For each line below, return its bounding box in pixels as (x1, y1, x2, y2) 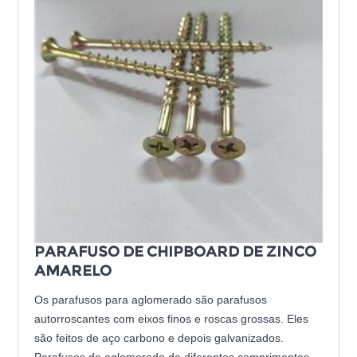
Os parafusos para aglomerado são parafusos (34, 293, 268, 307)
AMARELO (34, 262, 112, 280)
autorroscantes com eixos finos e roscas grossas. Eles (34, 312, 309, 326)
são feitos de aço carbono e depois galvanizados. (34, 331, 284, 345)
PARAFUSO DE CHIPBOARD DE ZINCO (34, 243, 317, 261)
